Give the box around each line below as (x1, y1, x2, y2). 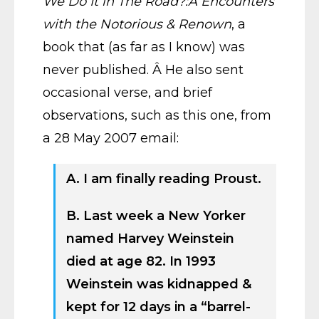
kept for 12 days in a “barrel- (66, 299, 251, 315)
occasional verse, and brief (43, 85, 212, 100)
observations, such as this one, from (43, 108, 271, 123)
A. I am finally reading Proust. (66, 171, 261, 187)
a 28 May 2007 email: (43, 130, 179, 146)
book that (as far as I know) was (43, 39, 245, 55)
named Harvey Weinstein (66, 231, 234, 246)
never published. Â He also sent (43, 62, 244, 78)
